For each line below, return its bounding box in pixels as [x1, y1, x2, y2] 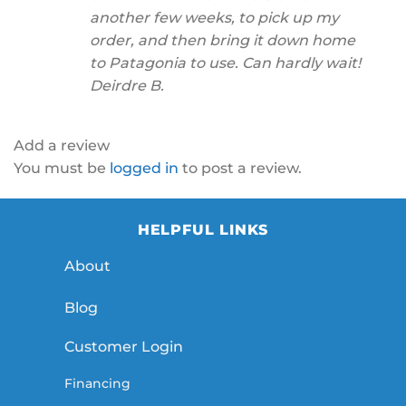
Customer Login [64, 337, 183, 355]
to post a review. [179, 159, 302, 178]
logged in [110, 159, 179, 178]
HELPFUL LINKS [137, 221, 269, 239]
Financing [64, 374, 130, 391]
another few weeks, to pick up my [90, 8, 339, 26]
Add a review [14, 137, 113, 155]
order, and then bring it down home [90, 31, 355, 49]
